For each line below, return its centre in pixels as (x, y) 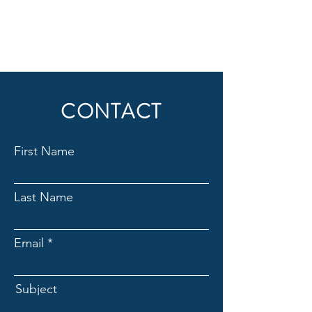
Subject (36, 289)
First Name (44, 151)
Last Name (44, 197)
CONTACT (111, 112)
